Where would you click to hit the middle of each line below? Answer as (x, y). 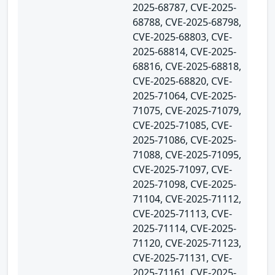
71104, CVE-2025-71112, (187, 199)
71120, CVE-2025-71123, (187, 243)
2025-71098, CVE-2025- (184, 184)
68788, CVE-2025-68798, (187, 22)
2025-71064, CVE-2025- (184, 95)
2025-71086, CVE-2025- (184, 140)
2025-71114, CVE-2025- (184, 228)
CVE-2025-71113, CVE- (182, 213)
